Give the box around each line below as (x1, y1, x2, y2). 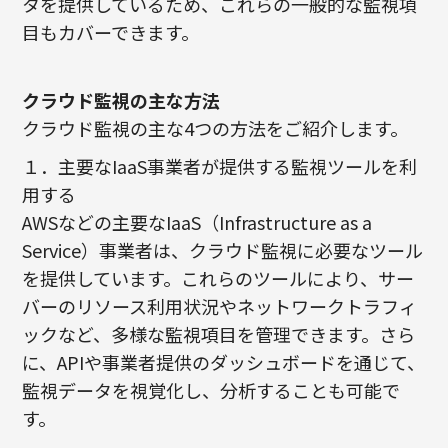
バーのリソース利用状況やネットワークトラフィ (22, 293, 418, 320)
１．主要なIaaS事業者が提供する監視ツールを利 (22, 153, 418, 180)
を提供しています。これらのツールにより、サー (22, 265, 415, 292)
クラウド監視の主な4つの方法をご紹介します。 (22, 115, 409, 142)
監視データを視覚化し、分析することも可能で (22, 377, 401, 404)
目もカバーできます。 (22, 19, 200, 46)
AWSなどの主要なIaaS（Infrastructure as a (22, 209, 373, 236)
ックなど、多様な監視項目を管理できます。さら (22, 321, 416, 348)
